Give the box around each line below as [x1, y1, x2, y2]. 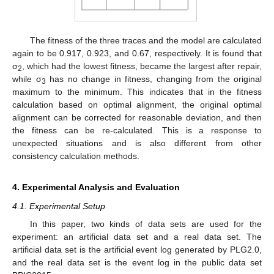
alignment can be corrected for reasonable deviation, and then [12, 113, 262, 123]
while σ [12, 74, 42, 84]
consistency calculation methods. [12, 151, 139, 161]
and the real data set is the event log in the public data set [12, 257, 262, 267]
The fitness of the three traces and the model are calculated [29, 35, 262, 46]
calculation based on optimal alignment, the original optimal [12, 100, 262, 110]
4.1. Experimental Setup [12, 201, 105, 212]
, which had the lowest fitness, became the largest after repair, [22, 61, 262, 72]
